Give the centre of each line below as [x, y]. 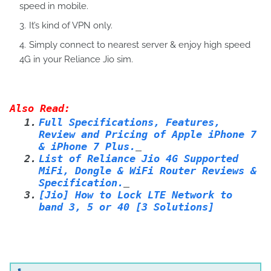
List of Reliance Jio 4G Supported [139, 158]
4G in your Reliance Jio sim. [76, 59]
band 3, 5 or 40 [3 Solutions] [126, 207]
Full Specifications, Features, [129, 122]
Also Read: [40, 108]
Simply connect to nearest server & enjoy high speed [140, 45]
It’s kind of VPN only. [71, 25]
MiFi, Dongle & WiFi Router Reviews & [148, 171]
